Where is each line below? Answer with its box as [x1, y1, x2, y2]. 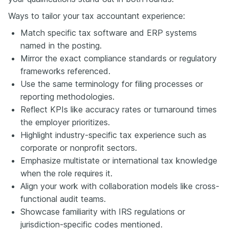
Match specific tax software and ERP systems [20, 27, 197, 38]
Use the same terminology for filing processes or [20, 78, 203, 89]
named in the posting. [20, 40, 102, 51]
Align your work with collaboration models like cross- [20, 180, 219, 191]
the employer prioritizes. [20, 117, 110, 127]
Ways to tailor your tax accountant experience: [8, 10, 185, 21]
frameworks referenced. [20, 65, 110, 76]
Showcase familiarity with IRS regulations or [20, 206, 185, 217]
